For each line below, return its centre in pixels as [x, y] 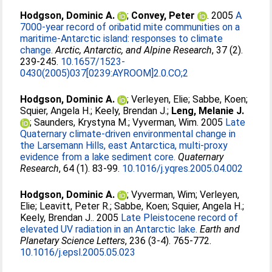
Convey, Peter [163, 15]
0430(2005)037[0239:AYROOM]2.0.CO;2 [104, 73]
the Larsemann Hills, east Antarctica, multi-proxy [124, 145]
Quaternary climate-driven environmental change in [128, 134]
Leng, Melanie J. [208, 111]
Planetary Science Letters [73, 241]
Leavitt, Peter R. [75, 206]
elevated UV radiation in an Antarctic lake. [109, 229]
